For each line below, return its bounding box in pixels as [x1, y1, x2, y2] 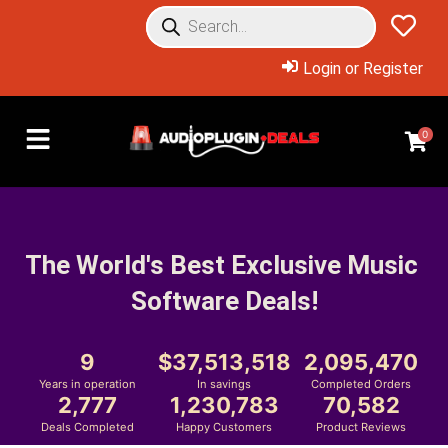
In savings [197, 377, 251, 391]
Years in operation [38, 377, 136, 391]
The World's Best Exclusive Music [24, 250, 418, 280]
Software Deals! [130, 286, 318, 316]
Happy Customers [176, 420, 272, 434]
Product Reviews [316, 420, 406, 434]
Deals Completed [40, 420, 134, 434]
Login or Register [303, 59, 423, 78]
